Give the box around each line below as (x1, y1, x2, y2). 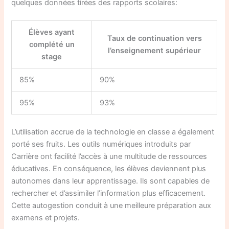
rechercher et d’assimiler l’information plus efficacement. (11, 188, 206, 198)
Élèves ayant (29, 27, 75, 37)
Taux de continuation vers (107, 33, 202, 43)
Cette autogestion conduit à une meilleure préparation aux (11, 200, 212, 210)
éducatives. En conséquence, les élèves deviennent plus (11, 164, 207, 173)
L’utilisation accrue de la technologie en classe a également (11, 127, 215, 136)
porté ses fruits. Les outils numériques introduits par (11, 139, 191, 149)
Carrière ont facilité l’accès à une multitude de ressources (11, 151, 208, 161)
